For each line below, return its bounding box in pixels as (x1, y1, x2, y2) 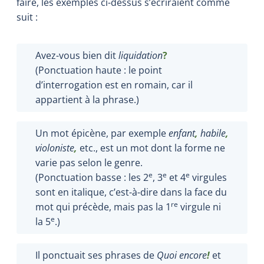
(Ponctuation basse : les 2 (35, 170, 148, 184)
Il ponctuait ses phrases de (35, 248, 157, 262)
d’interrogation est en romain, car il (35, 78, 193, 91)
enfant (169, 126, 195, 140)
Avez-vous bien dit (35, 48, 118, 62)
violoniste (35, 141, 74, 154)
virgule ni (178, 200, 221, 213)
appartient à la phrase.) (35, 93, 139, 106)
